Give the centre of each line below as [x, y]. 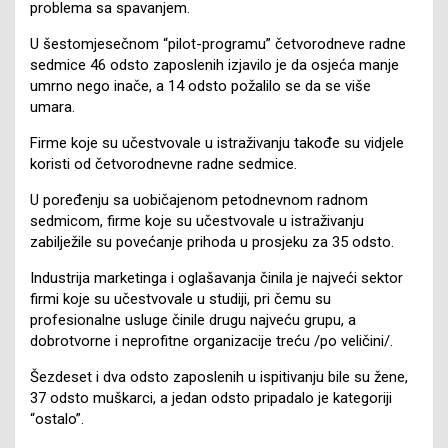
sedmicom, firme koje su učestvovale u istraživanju [197, 220]
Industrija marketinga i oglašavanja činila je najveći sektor [216, 277]
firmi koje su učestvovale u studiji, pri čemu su [180, 298]
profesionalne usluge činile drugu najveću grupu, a [193, 319]
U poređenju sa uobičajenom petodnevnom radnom [199, 199]
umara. [52, 106]
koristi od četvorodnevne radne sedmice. [163, 163]
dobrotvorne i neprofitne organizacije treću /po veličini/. [211, 340]
